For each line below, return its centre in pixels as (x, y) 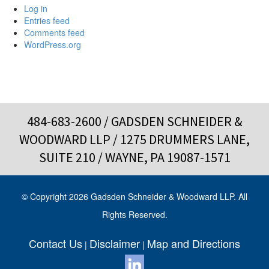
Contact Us (56, 243)
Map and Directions (194, 243)
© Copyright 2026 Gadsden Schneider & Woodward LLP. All (134, 196)
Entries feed (47, 20)
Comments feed (54, 32)
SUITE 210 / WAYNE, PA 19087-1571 (134, 157)
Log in (36, 8)
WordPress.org (53, 44)
